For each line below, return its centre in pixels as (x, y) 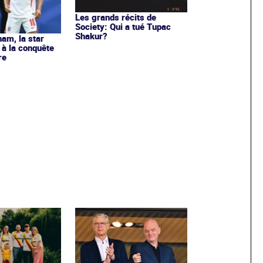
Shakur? (91, 36)
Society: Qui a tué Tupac (123, 26)
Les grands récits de (115, 17)
